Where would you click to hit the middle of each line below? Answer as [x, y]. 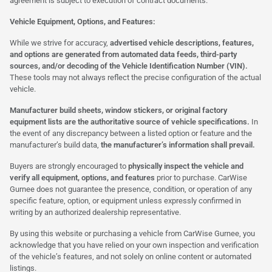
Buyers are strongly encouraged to [69, 166]
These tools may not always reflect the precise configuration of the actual [135, 77]
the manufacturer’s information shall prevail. [178, 144]
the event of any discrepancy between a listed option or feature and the [131, 133]
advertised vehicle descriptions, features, [182, 42]
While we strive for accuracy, [60, 42]
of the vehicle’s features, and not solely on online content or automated [131, 256]
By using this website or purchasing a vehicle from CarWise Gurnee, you [132, 233]
